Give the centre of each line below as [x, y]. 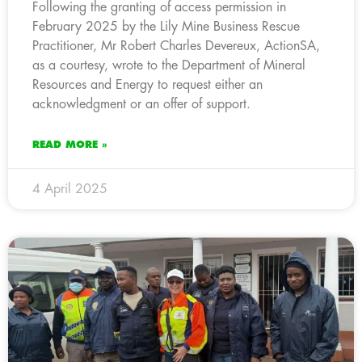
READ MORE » [70, 144]
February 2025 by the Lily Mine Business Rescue [166, 26]
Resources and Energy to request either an [147, 84]
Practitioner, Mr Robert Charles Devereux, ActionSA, [176, 46]
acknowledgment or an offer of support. [141, 104]
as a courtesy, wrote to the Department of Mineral [169, 65]
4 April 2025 [70, 189]
